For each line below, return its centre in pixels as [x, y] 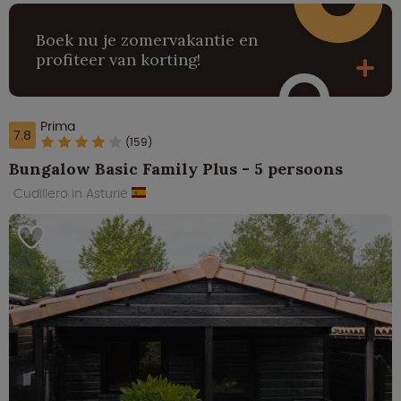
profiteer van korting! [118, 59]
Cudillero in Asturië [73, 194]
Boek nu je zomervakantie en [147, 39]
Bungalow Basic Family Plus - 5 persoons [176, 169]
